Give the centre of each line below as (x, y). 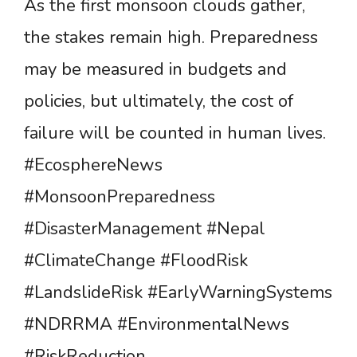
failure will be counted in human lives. (175, 133)
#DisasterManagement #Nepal (145, 229)
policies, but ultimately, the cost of (159, 102)
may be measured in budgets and (155, 70)
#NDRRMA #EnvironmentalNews (157, 325)
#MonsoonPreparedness (120, 197)
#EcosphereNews (93, 165)
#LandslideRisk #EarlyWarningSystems (178, 293)
